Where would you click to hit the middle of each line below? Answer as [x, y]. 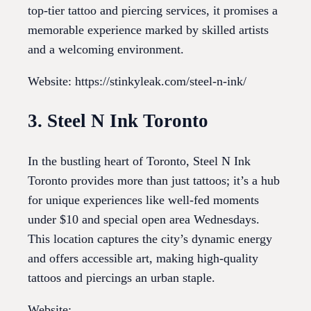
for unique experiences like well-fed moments [143, 200]
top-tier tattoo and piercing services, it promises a [153, 10]
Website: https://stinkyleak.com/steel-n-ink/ [137, 81]
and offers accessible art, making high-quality [143, 259]
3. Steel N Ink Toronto [118, 121]
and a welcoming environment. [106, 49]
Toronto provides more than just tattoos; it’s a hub [154, 181]
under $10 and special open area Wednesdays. [144, 220]
